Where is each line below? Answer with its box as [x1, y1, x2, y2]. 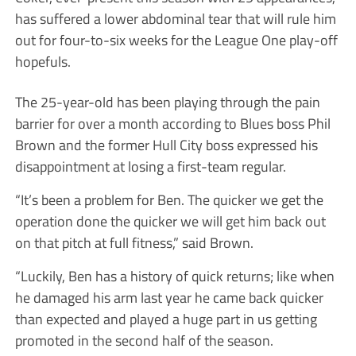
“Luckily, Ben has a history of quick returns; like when [14, 264, 335, 287]
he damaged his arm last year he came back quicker [14, 285, 323, 308]
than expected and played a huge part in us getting [14, 307, 317, 330]
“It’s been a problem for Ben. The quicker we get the [14, 188, 323, 211]
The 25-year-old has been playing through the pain [14, 90, 320, 113]
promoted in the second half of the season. [14, 328, 273, 351]
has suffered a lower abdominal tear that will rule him [14, 6, 336, 29]
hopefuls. [14, 49, 71, 72]
